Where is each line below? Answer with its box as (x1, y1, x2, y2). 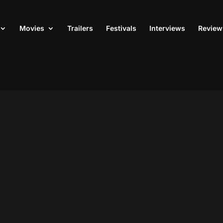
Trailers (67, 24, 93, 32)
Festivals (106, 24, 136, 32)
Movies (19, 24, 44, 32)
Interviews (149, 24, 185, 32)
